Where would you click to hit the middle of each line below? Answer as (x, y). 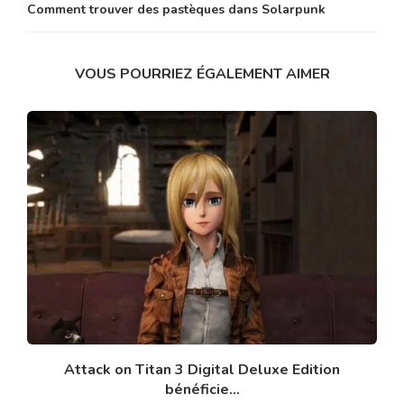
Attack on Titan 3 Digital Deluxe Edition (202, 369)
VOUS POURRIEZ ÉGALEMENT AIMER (202, 74)
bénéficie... (202, 389)
